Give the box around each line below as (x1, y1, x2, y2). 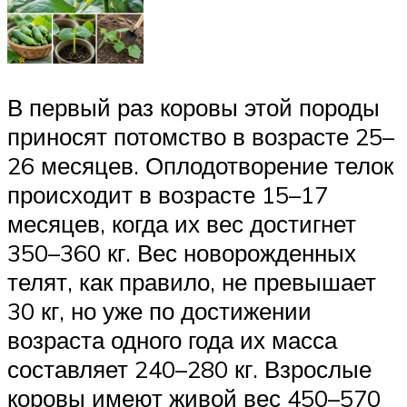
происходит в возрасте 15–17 (7, 179, 328, 209)
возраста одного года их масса (7, 324, 337, 354)
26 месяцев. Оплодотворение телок (7, 150, 393, 180)
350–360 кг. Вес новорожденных (7, 237, 356, 267)
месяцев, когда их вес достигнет (7, 208, 356, 238)
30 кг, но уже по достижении (7, 295, 312, 325)
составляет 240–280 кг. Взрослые (7, 353, 372, 383)
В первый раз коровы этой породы (7, 92, 380, 122)
